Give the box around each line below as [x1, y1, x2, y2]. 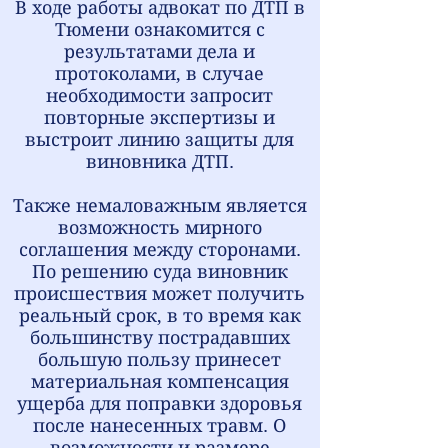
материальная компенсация [30, 371, 289, 392]
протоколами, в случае [55, 63, 264, 84]
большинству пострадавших [29, 327, 290, 348]
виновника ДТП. [85, 151, 234, 172]
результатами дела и [64, 41, 255, 62]
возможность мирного [57, 217, 262, 238]
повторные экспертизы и [44, 107, 275, 128]
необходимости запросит [46, 85, 273, 106]
